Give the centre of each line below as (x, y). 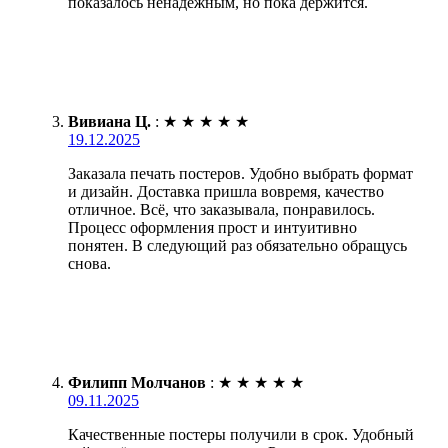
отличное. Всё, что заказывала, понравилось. (221, 209)
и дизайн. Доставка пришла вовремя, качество (226, 191)
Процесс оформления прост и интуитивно (212, 227)
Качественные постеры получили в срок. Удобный (241, 434)
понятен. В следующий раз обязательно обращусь (237, 245)
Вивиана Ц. (109, 121)
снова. (89, 263)
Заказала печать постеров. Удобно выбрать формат (240, 173)
